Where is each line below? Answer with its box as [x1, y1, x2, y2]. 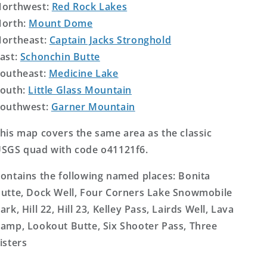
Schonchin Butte [20, 50, 100, 63]
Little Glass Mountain [28, 83, 132, 97]
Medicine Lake [48, 67, 119, 80]
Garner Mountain [51, 100, 135, 113]
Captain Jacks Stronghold [49, 33, 172, 46]
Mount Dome [29, 17, 93, 30]
